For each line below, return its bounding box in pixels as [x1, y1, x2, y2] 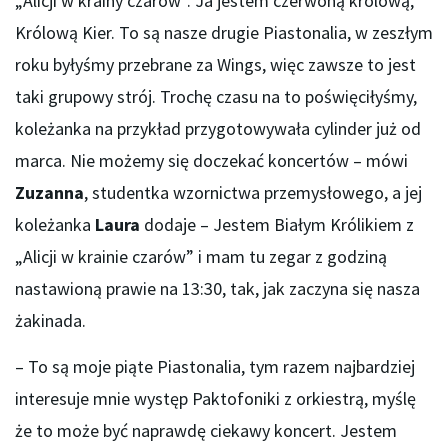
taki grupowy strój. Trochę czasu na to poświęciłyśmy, [15, 85, 417, 109]
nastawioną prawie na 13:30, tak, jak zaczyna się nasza [15, 277, 420, 301]
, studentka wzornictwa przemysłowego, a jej [84, 181, 422, 205]
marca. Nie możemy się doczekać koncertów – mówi [15, 149, 408, 173]
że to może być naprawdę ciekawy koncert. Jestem [15, 419, 397, 443]
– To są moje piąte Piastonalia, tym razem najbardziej [15, 355, 415, 379]
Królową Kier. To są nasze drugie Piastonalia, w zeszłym [15, 21, 433, 45]
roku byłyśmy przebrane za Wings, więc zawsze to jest [15, 53, 416, 77]
